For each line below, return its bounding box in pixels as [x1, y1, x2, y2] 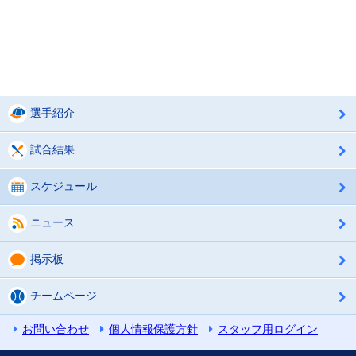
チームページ [29, 288, 97, 302]
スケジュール [29, 179, 97, 192]
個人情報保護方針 [109, 322, 198, 335]
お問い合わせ [22, 322, 89, 335]
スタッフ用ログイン [218, 322, 318, 335]
